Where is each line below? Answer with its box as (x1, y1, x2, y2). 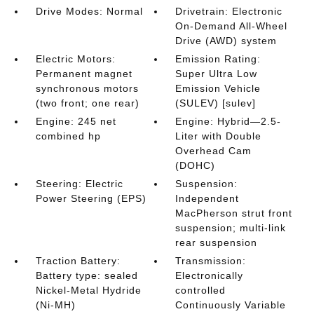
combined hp (35, 130, 101, 142)
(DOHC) (175, 160, 216, 171)
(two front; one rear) (35, 97, 139, 109)
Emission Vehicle (175, 83, 261, 94)
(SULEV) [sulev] (175, 97, 257, 109)
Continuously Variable (175, 299, 287, 310)
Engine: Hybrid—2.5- (175, 116, 282, 127)
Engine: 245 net (35, 116, 116, 127)
